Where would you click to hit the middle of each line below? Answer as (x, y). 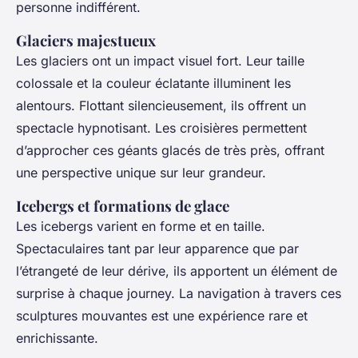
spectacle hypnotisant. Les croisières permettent (161, 128)
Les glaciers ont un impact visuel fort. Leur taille (160, 61)
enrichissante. (57, 338)
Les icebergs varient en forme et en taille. (141, 227)
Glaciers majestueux (86, 41)
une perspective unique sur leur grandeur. (141, 173)
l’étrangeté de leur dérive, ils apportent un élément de (177, 271)
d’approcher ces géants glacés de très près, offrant (170, 151)
